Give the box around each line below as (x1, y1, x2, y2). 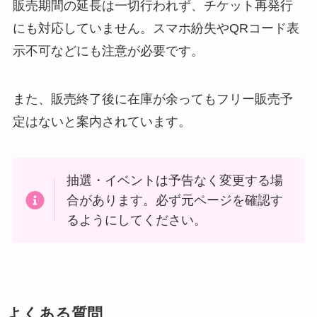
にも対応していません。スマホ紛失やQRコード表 (12, 21, 299, 35)
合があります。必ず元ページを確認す (67, 193, 284, 208)
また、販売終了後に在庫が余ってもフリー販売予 (12, 91, 293, 106)
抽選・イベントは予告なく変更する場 (67, 173, 284, 188)
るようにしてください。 (67, 213, 207, 228)
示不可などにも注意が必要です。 (12, 43, 204, 58)
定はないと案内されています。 (12, 114, 191, 129)
